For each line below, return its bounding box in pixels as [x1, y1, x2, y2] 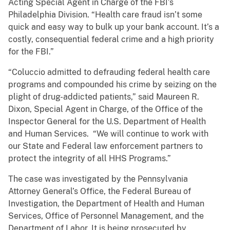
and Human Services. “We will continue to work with [8, 129, 208, 139]
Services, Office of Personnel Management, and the [8, 211, 204, 221]
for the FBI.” [8, 47, 54, 57]
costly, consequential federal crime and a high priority [8, 34, 214, 45]
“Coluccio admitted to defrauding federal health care [8, 67, 210, 78]
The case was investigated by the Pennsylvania [8, 174, 188, 184]
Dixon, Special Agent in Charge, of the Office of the [8, 104, 203, 114]
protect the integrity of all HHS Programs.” [8, 154, 171, 164]
